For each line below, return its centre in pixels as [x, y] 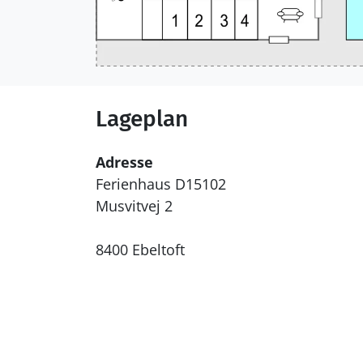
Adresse [124, 162]
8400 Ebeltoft [140, 250]
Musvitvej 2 [134, 206]
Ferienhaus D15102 [161, 184]
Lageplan [142, 119]
